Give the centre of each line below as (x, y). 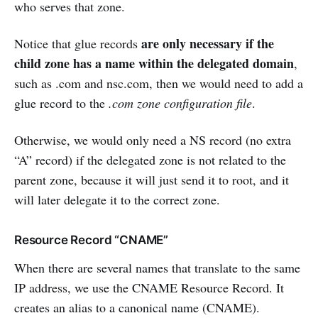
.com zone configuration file (180, 103)
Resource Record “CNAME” (92, 240)
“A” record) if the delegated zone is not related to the (150, 159)
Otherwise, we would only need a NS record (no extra (153, 139)
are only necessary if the (208, 43)
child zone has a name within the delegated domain (154, 63)
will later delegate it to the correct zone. (117, 199)
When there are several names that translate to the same (157, 267)
